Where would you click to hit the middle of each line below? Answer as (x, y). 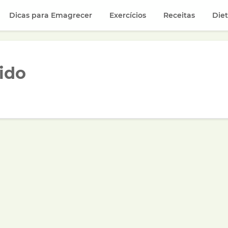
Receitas (179, 16)
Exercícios (128, 16)
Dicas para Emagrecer (51, 16)
